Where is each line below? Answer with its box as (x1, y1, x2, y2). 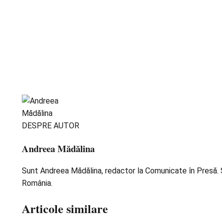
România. (22, 178, 53, 188)
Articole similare (22, 200, 108, 218)
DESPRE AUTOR (22, 121, 79, 131)
